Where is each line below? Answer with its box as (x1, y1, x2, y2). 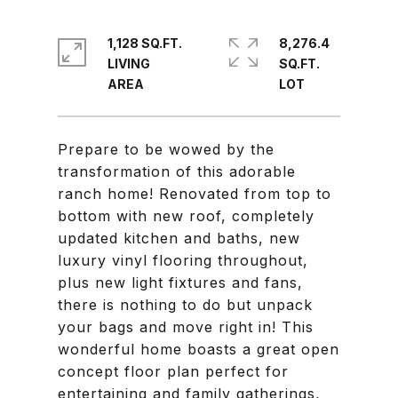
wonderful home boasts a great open (58, 340, 339, 358)
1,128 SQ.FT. (107, 36, 182, 51)
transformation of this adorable (58, 163, 296, 180)
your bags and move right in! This (58, 318, 314, 336)
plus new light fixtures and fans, (58, 274, 303, 291)
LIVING (107, 56, 150, 71)
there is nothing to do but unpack (58, 296, 313, 314)
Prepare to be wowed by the (58, 140, 275, 158)
